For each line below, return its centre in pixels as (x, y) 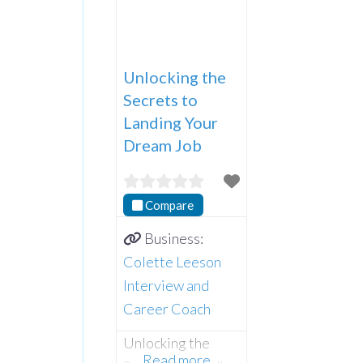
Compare (170, 205)
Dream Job (162, 145)
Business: (173, 239)
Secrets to (160, 99)
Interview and (166, 286)
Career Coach (167, 309)
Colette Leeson (172, 262)
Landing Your (171, 122)
